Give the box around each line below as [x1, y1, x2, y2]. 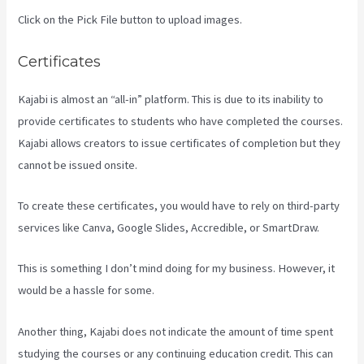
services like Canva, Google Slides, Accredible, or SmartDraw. [18, 219, 320, 235]
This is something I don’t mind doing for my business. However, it [18, 261, 336, 276]
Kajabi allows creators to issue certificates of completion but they [18, 135, 341, 150]
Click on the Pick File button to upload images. [18, 12, 243, 28]
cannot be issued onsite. [18, 157, 138, 172]
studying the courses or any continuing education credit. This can [18, 345, 334, 361]
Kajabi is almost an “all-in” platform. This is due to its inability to [18, 91, 324, 106]
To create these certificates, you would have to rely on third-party [18, 197, 340, 213]
